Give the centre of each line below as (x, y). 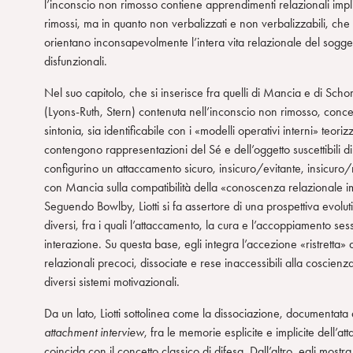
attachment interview (94, 332)
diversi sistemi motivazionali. (112, 282)
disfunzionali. (76, 61)
